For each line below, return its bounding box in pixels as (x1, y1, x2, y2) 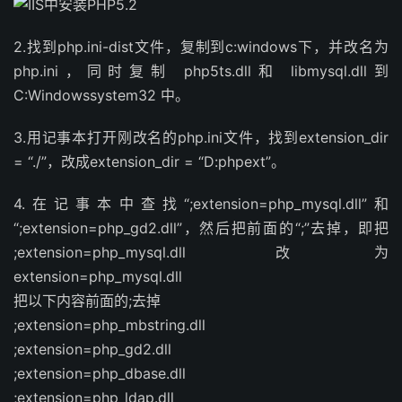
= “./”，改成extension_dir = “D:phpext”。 (13, 153, 285, 170)
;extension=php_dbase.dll (13, 364, 186, 382)
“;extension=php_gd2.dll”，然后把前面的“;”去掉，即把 (13, 219, 389, 237)
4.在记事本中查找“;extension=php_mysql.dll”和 (13, 195, 389, 213)
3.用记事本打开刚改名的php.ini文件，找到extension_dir (13, 128, 389, 146)
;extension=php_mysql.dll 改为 (13, 243, 389, 261)
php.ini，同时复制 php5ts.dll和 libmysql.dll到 (13, 62, 389, 80)
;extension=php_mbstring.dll (13, 316, 205, 334)
